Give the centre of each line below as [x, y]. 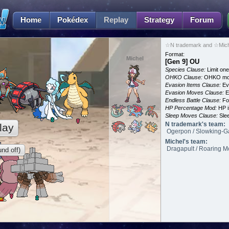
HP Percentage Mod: [191, 108]
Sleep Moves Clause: [191, 116]
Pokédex [73, 20]
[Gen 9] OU [182, 62]
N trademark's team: [195, 124]
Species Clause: [185, 70]
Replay [116, 20]
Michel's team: [186, 142]
